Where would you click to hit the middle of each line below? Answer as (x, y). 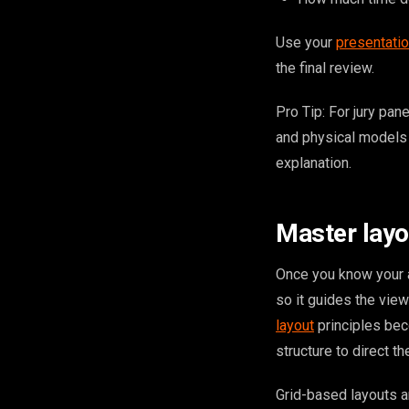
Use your (306, 42)
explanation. (314, 163)
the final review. (325, 68)
